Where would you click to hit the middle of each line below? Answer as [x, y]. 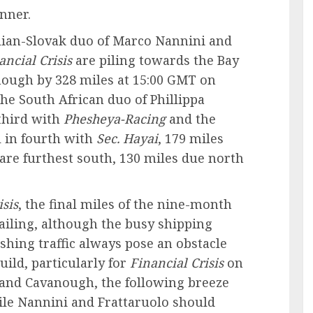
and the [191, 119]
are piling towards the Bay [155, 60]
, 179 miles [191, 139]
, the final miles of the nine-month [125, 204]
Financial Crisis [177, 263]
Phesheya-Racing [115, 119]
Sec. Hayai [127, 139]
